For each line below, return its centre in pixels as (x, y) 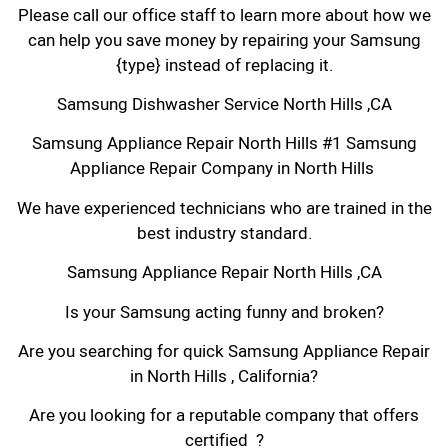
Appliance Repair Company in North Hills (224, 169)
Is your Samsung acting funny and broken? (224, 312)
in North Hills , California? (224, 377)
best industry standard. (224, 233)
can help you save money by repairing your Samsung (224, 40)
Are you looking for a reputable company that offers (224, 416)
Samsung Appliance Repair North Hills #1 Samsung (224, 144)
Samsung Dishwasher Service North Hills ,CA (224, 105)
